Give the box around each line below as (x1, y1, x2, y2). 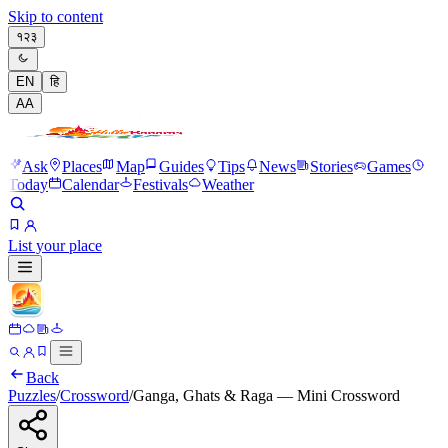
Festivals (133, 176, 188, 193)
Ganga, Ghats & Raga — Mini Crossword (133, 387, 400, 404)
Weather (202, 176, 254, 193)
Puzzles (8, 387, 56, 404)
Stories (310, 158, 353, 175)
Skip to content (8, 8, 103, 25)
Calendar (62, 176, 119, 193)
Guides (159, 158, 204, 175)
